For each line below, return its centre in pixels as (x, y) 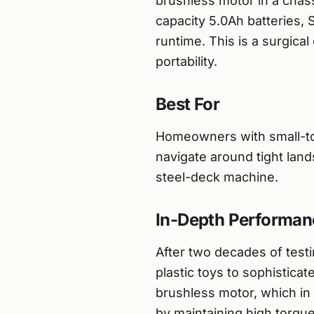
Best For (188, 104)
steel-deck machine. (217, 177)
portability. (186, 61)
